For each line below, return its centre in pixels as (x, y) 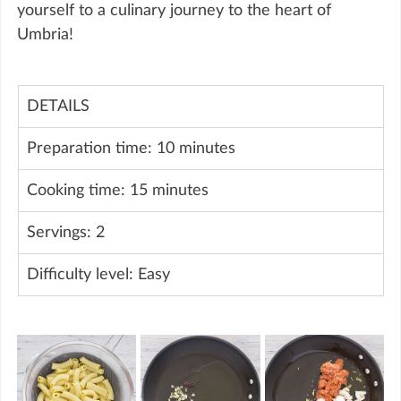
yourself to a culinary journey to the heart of (176, 10)
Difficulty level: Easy (98, 274)
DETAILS (58, 106)
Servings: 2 (66, 232)
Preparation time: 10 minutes (131, 148)
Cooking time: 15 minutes (118, 190)
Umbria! (45, 34)
